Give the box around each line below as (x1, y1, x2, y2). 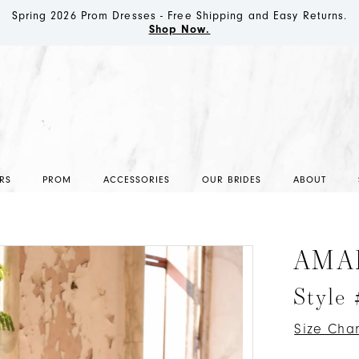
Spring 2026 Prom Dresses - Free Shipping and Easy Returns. (11, 9, 348, 22)
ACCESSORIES (103, 174, 170, 185)
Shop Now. (148, 23, 211, 36)
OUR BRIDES (201, 174, 262, 185)
